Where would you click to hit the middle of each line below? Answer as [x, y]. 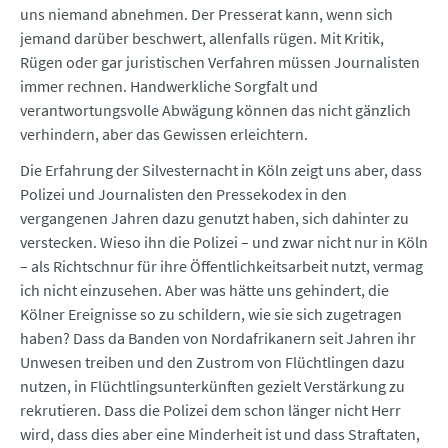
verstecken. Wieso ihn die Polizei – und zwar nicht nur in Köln [224, 242]
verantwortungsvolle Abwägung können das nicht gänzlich [215, 110]
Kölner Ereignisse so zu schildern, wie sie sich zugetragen [211, 314]
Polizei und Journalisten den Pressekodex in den [183, 194]
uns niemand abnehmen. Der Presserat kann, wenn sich [206, 14]
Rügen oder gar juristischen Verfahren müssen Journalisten [220, 62]
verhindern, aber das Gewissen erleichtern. [164, 134]
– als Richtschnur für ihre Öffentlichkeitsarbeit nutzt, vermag [221, 266]
